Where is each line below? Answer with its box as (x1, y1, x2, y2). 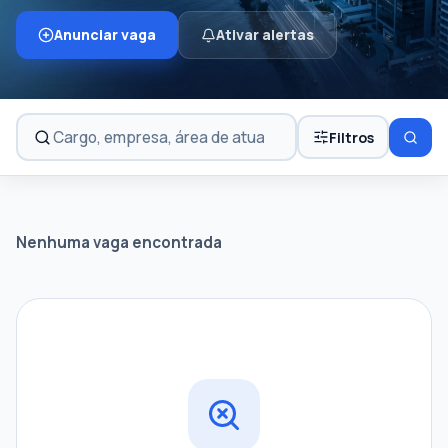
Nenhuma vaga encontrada (16, 232, 222, 254)
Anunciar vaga (54, 25, 156, 44)
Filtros (328, 127, 374, 147)
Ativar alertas (216, 25, 314, 44)
